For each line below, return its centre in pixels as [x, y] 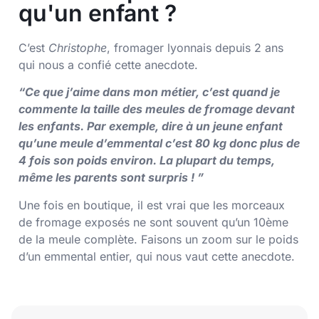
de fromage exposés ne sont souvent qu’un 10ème [153, 222]
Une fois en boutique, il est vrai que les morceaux [152, 205]
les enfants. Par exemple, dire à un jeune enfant [151, 126]
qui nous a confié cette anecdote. [108, 64]
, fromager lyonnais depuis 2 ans [195, 47]
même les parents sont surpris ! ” [111, 178]
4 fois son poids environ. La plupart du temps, [147, 161]
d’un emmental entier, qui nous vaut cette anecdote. [158, 256]
